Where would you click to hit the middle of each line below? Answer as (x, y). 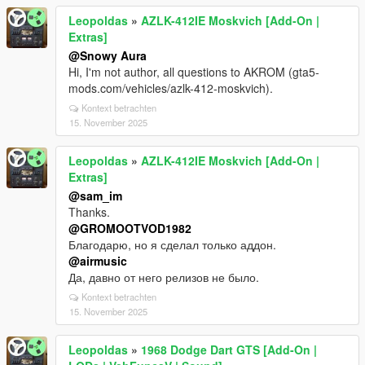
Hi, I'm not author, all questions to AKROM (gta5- (194, 72)
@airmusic (98, 261)
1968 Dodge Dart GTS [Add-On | (229, 350)
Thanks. (89, 212)
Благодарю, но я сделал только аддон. (172, 244)
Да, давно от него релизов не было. (164, 277)
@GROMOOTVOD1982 (130, 228)
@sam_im (95, 196)
